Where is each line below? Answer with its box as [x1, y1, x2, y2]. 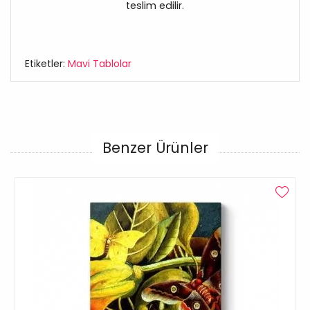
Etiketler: [25, 57, 68, 71]
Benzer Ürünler [102, 138, 208, 158]
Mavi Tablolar [68, 57, 131, 71]
